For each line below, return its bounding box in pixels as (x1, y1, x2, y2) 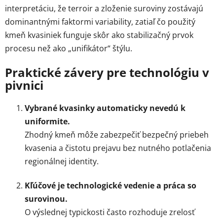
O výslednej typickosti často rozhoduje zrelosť (25, 206, 195, 218)
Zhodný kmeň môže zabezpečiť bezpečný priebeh (25, 129, 209, 140)
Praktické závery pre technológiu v (5, 64, 209, 80)
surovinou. (25, 193, 68, 204)
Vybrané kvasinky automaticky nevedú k (25, 102, 185, 113)
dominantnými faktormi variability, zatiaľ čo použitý (5, 16, 195, 27)
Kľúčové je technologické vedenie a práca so (25, 180, 196, 191)
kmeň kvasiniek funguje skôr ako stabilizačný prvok (5, 29, 193, 40)
